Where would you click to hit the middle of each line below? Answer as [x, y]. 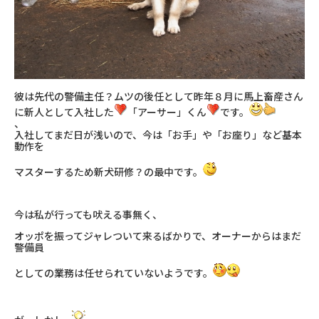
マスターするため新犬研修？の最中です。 [109, 172]
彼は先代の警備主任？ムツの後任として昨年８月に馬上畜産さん [159, 97]
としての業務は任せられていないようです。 [114, 273]
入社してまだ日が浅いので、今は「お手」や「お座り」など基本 [158, 135]
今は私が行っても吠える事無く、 [88, 215]
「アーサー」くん [167, 113]
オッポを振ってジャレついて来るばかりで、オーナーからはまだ [158, 236]
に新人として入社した [64, 113]
